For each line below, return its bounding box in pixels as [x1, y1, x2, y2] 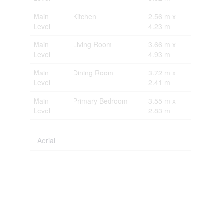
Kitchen [73, 11, 96, 21]
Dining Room [73, 67, 113, 77]
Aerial [37, 135, 55, 145]
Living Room [73, 39, 112, 49]
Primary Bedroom [73, 95, 128, 106]
